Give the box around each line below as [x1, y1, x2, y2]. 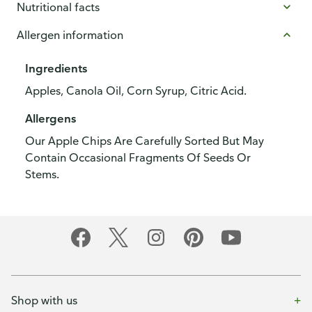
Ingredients [25, 61, 87, 75]
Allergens [25, 111, 76, 125]
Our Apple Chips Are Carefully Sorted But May [25, 134, 264, 148]
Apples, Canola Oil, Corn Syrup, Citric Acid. [25, 84, 247, 97]
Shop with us [11, 292, 77, 307]
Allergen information [17, 28, 123, 42]
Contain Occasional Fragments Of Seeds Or [25, 150, 251, 164]
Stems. [25, 167, 59, 181]
